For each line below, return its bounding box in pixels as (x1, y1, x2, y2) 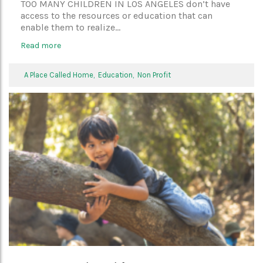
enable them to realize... (21, 22, 120, 33)
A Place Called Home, (24, 70, 98, 79)
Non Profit (137, 70, 171, 79)
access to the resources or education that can (21, 10, 213, 21)
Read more (21, 41, 61, 50)
